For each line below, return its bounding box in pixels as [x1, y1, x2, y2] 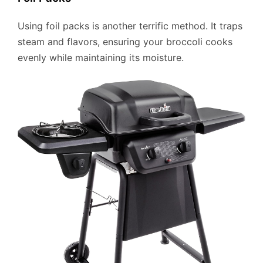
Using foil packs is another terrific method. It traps [18, 19, 242, 32]
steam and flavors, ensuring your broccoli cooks [18, 35, 232, 48]
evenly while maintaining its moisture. [18, 51, 184, 63]
